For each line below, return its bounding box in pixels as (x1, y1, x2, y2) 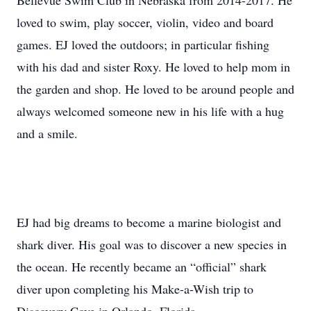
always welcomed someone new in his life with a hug (17, 103, 284, 119)
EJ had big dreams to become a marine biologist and (17, 214, 281, 230)
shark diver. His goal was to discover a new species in (17, 236, 287, 253)
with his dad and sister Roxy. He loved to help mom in (17, 58, 290, 75)
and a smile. (17, 125, 78, 142)
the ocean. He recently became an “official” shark (17, 258, 267, 275)
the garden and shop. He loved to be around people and (17, 81, 294, 97)
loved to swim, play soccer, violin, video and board (17, 14, 274, 31)
